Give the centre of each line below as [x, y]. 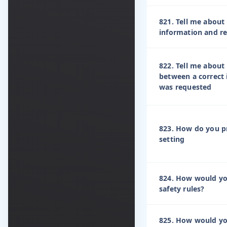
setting [172, 139]
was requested [185, 87]
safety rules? [182, 189]
